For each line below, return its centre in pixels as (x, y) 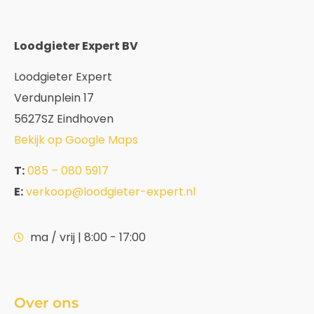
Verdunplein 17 (54, 97)
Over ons (46, 302)
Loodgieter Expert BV (76, 46)
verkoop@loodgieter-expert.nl (111, 192)
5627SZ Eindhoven (64, 118)
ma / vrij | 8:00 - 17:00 (88, 237)
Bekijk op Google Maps (76, 139)
